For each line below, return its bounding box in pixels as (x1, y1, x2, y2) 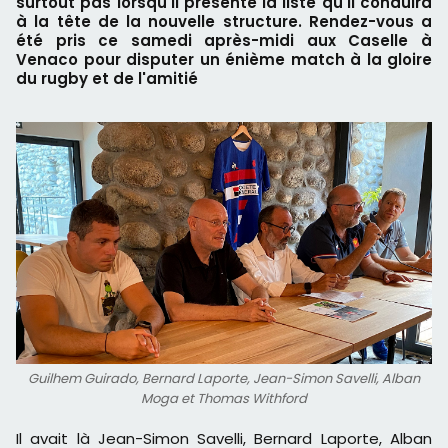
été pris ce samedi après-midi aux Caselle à (16, 30, 432, 51)
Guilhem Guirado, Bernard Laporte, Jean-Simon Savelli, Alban (28, 368, 420, 388)
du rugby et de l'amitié (16, 68, 198, 89)
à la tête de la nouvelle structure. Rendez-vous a (16, 11, 432, 32)
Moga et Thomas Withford (141, 388, 307, 408)
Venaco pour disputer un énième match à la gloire (16, 49, 432, 70)
